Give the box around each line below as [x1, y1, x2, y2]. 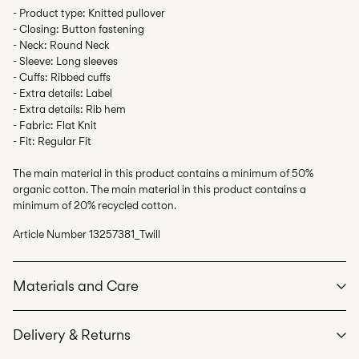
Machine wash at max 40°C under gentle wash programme [42, 344, 330, 357]
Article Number [13, 228, 89, 241]
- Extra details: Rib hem [13, 103, 126, 116]
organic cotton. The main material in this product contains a [13, 183, 306, 196]
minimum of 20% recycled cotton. [13, 199, 176, 212]
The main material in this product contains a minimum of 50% [13, 167, 313, 180]
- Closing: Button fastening [13, 22, 144, 36]
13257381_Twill [89, 228, 160, 241]
